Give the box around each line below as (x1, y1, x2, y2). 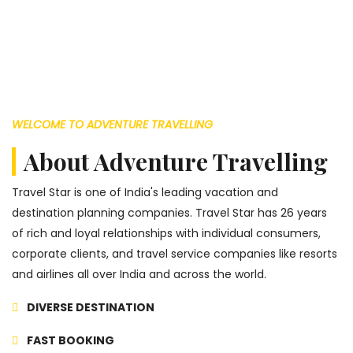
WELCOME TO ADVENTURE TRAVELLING (12, 117, 213, 133)
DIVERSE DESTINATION (24, 299, 154, 316)
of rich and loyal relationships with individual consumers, (12, 225, 321, 242)
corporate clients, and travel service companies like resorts (12, 246, 337, 262)
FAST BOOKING (24, 333, 114, 349)
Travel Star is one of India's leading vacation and (12, 184, 278, 201)
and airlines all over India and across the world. (12, 266, 266, 283)
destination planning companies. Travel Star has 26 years (12, 205, 327, 221)
